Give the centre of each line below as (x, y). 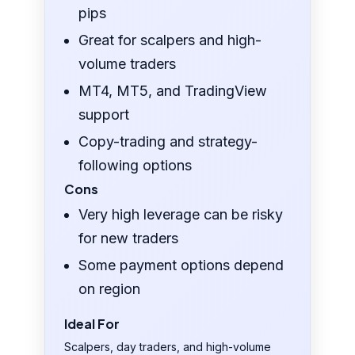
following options (136, 166)
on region (110, 289)
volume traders (128, 64)
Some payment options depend (181, 265)
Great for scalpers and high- (170, 40)
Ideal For (92, 324)
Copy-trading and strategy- (168, 142)
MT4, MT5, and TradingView (173, 91)
